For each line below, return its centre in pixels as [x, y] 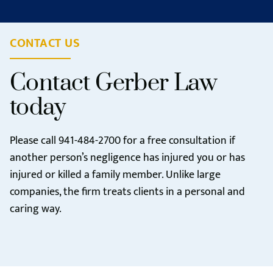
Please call [34, 141]
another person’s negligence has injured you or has [127, 158]
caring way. [36, 209]
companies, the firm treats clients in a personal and [127, 192]
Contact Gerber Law [114, 83]
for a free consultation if [178, 141]
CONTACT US [45, 43]
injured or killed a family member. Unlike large [115, 175]
